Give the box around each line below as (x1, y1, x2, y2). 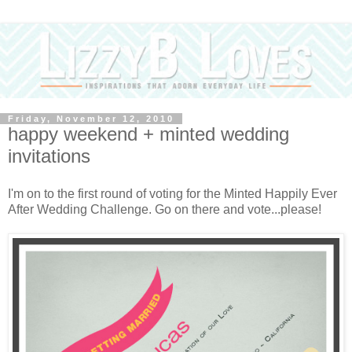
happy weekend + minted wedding (8, 123, 289, 145)
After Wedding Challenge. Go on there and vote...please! (8, 202, 321, 216)
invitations (8, 145, 90, 167)
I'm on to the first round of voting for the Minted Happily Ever (8, 186, 337, 200)
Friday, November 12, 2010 (8, 114, 174, 124)
